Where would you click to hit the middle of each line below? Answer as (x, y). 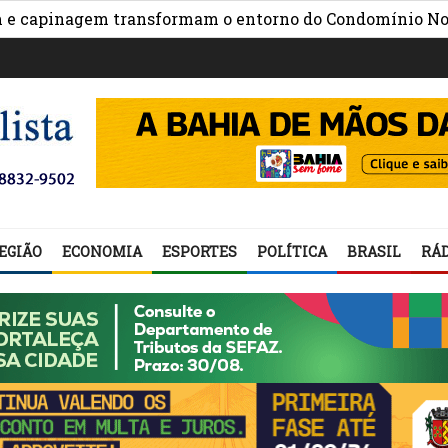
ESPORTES (199, 251)
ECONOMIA (102, 251)
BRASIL (374, 251)
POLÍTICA (292, 251)
